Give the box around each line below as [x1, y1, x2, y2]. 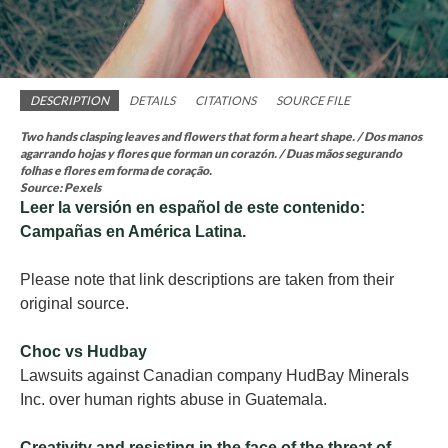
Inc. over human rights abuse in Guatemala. [20, 391, 327, 409]
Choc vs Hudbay [20, 343, 147, 361]
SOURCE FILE [276, 93, 350, 109]
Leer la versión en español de [20, 199, 243, 217]
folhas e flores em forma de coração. [20, 163, 212, 179]
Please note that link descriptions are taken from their [20, 271, 394, 289]
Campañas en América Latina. [20, 223, 246, 241]
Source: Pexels [20, 180, 101, 196]
